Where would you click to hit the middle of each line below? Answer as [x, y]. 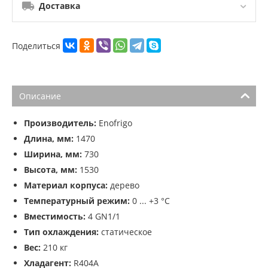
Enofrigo [114, 123]
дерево [124, 185]
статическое [125, 232]
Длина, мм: [49, 139]
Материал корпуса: [66, 185]
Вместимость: [55, 217]
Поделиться [37, 45]
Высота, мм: [51, 170]
